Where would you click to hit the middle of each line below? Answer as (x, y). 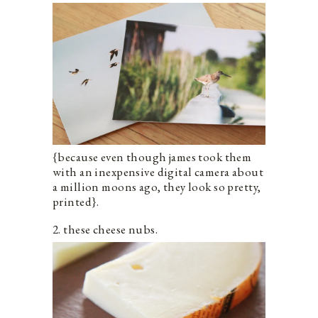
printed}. (76, 202)
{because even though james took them (152, 157)
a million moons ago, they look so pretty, (157, 187)
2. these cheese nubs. (105, 230)
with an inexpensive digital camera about (158, 172)
